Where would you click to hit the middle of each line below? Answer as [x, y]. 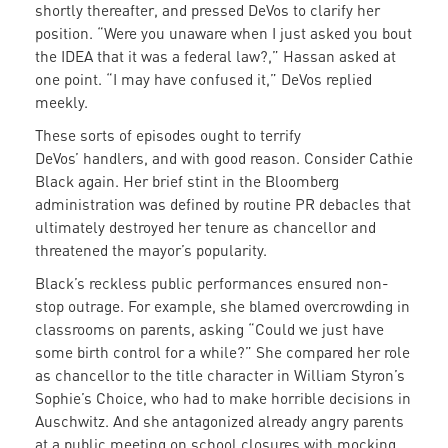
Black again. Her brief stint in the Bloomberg [187, 181]
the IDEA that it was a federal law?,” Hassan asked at [215, 56]
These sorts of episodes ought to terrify [168, 135]
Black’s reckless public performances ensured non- [212, 283]
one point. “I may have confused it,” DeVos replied [203, 79]
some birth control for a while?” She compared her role [222, 352]
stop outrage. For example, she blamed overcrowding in [222, 306]
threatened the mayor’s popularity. [153, 250]
